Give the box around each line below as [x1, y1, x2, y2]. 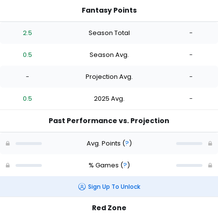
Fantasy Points [81, 5, 137, 16]
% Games [88, 160, 120, 170]
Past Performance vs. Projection [49, 116, 169, 126]
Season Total [88, 28, 130, 37]
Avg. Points [86, 138, 122, 148]
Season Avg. [89, 50, 129, 59]
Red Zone [91, 203, 127, 213]
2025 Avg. [93, 93, 125, 103]
